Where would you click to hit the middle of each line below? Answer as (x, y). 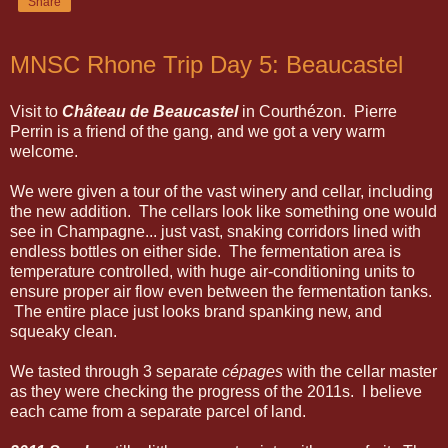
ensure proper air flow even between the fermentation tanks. (221, 292)
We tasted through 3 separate (116, 372)
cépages (252, 372)
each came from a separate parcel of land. (158, 412)
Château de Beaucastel (150, 112)
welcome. (44, 152)
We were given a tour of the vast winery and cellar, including (221, 192)
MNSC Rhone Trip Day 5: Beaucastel (206, 64)
